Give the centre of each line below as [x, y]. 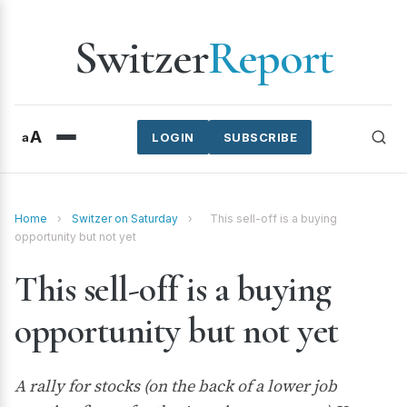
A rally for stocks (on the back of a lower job [176, 386]
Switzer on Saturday [125, 218]
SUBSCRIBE [260, 137]
